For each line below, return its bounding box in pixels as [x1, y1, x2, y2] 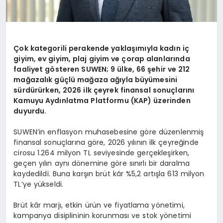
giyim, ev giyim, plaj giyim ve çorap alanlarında [13, 53, 190, 64]
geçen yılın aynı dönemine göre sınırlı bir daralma [13, 158, 190, 168]
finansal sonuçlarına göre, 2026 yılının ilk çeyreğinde [13, 137, 199, 147]
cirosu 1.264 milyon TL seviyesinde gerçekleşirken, [13, 147, 190, 158]
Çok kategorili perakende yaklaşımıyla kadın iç [13, 43, 189, 53]
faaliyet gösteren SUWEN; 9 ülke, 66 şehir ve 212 [13, 64, 190, 74]
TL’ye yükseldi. [13, 179, 64, 189]
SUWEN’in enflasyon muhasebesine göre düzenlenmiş [13, 126, 204, 137]
